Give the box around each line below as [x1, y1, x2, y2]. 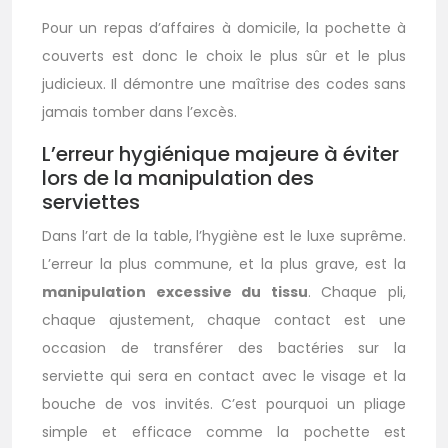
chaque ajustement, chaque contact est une [42, 310, 406, 331]
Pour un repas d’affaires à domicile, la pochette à [42, 18, 406, 39]
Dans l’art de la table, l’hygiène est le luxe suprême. [42, 226, 406, 247]
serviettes [42, 188, 140, 217]
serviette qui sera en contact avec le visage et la [42, 366, 406, 387]
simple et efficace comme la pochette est [42, 422, 406, 443]
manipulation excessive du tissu [42, 282, 308, 303]
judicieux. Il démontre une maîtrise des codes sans [42, 74, 406, 95]
